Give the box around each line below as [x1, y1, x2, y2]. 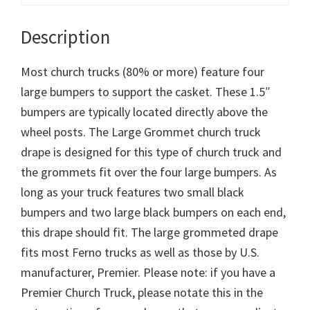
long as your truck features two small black [21, 183, 244, 200]
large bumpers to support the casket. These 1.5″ [21, 83, 271, 100]
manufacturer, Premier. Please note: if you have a [21, 264, 275, 280]
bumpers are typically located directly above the [21, 103, 268, 120]
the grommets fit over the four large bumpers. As [21, 163, 277, 180]
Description [21, 24, 110, 48]
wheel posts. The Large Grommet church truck [21, 123, 261, 140]
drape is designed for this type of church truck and [21, 143, 282, 160]
